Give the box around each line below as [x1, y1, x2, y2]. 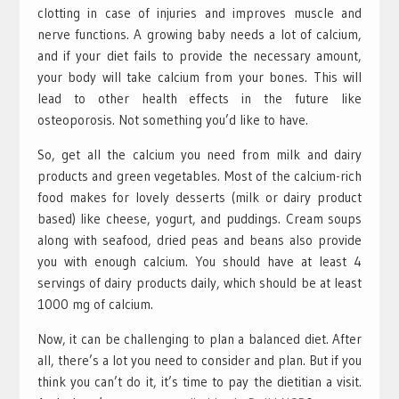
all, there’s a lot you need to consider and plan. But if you [37, 351, 362, 369]
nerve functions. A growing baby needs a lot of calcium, [37, 25, 362, 43]
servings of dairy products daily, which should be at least [37, 273, 362, 291]
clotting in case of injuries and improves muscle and [37, 4, 362, 21]
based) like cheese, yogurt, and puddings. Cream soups [37, 209, 362, 227]
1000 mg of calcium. [37, 295, 153, 313]
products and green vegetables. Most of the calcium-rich [37, 167, 362, 184]
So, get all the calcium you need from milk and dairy [37, 145, 362, 163]
